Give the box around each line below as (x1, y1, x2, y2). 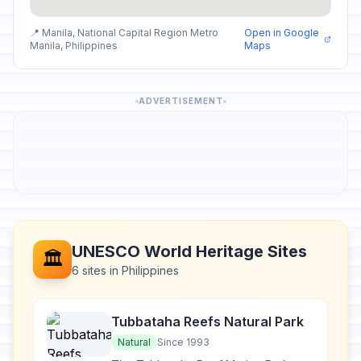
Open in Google (243, 27, 319, 39)
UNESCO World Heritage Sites (72, 242, 307, 261)
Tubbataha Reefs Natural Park (111, 313, 304, 330)
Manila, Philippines (30, 39, 118, 52)
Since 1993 (157, 336, 210, 348)
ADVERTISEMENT (138, 96, 223, 106)
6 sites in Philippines (72, 263, 179, 277)
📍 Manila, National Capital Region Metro (30, 27, 218, 39)
